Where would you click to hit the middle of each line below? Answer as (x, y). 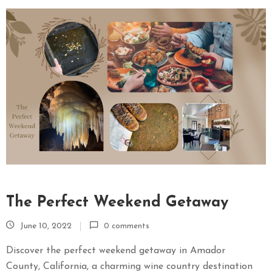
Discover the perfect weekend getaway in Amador (116, 251)
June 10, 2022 (46, 226)
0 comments (127, 226)
